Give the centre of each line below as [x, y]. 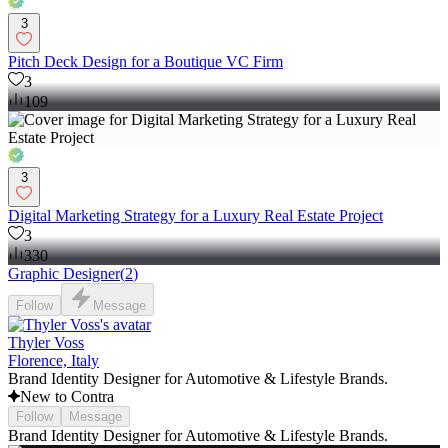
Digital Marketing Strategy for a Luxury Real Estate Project [195, 215]
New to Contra [67, 396]
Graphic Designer [64, 273]
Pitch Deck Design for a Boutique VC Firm [145, 61]
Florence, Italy [53, 360]
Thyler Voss [46, 342]
